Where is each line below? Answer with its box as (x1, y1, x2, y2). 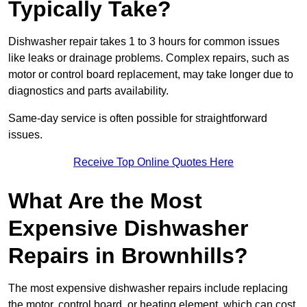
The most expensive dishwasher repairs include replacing (8, 282, 288, 295)
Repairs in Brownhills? (8, 243, 248, 269)
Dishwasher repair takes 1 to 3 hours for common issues (8, 36, 280, 48)
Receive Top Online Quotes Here (73, 156, 234, 169)
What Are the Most (8, 188, 202, 214)
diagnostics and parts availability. (8, 85, 169, 97)
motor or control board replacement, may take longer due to (8, 69, 293, 81)
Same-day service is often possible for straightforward (8, 112, 267, 125)
